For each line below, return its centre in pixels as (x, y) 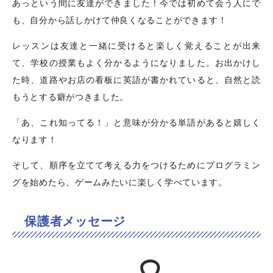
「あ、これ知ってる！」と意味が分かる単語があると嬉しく (136, 122)
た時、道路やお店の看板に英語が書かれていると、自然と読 (136, 80)
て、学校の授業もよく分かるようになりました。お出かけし (136, 63)
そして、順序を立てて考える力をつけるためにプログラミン (136, 165)
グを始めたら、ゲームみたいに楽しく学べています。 (120, 182)
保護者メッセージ (75, 221)
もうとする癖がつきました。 (71, 97)
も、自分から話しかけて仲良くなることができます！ (120, 20)
